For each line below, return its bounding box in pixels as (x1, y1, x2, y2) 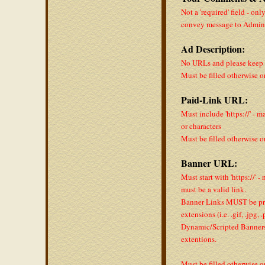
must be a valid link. (181, 184, 246, 195)
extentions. (181, 234, 216, 244)
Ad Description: (181, 42, 245, 56)
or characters (181, 121, 221, 131)
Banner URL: (181, 156, 237, 170)
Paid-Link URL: (181, 93, 248, 106)
